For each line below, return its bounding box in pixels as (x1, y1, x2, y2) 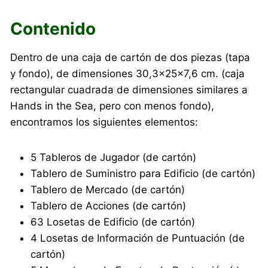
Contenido (10, 19, 96, 39)
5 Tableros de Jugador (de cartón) (31, 151, 197, 164)
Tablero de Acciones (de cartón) (31, 200, 187, 212)
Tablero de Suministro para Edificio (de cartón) (31, 167, 256, 180)
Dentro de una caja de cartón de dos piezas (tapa (10, 51, 251, 64)
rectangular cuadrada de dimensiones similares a (10, 84, 248, 96)
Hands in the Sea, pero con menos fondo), (10, 100, 215, 112)
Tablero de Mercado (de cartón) (31, 184, 185, 196)
